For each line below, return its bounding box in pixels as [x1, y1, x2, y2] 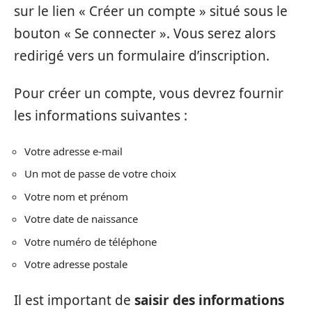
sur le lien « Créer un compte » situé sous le [14, 1, 288, 20]
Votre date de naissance [24, 212, 138, 226]
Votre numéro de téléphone [24, 234, 157, 249]
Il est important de [14, 290, 134, 309]
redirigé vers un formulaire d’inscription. [14, 46, 270, 65]
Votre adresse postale [24, 257, 127, 272]
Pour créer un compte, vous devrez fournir [14, 84, 283, 103]
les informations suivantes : [14, 107, 187, 125]
